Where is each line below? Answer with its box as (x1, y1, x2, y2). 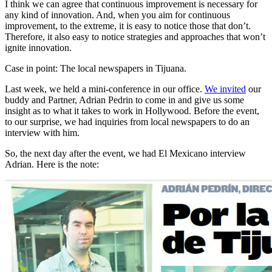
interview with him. (5, 127, 80, 138)
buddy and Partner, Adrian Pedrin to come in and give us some (5, 94, 244, 105)
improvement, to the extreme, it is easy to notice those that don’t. (5, 20, 251, 31)
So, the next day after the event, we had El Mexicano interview (5, 148, 246, 158)
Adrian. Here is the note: (5, 158, 99, 169)
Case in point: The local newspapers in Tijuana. (5, 63, 186, 73)
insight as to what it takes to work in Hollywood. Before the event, (5, 105, 259, 116)
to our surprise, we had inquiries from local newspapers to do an (5, 116, 250, 127)
